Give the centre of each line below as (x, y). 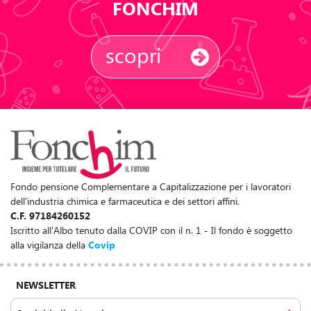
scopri (134, 54)
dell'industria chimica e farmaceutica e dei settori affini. (125, 201)
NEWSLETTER (46, 285)
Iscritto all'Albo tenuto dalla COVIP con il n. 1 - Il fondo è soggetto (151, 230)
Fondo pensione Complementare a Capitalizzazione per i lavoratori (151, 187)
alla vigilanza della (49, 245)
